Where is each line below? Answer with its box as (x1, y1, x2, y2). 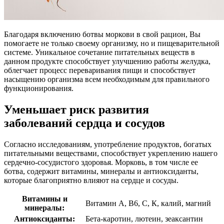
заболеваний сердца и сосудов (4, 116, 165, 129)
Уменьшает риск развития (4, 102, 149, 116)
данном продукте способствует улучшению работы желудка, (4, 57, 210, 66)
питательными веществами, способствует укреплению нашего (4, 148, 217, 157)
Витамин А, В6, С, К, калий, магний (85, 198, 211, 207)
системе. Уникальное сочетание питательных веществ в (4, 48, 195, 57)
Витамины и (21, 194, 67, 203)
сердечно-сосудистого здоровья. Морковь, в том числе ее (4, 157, 198, 166)
